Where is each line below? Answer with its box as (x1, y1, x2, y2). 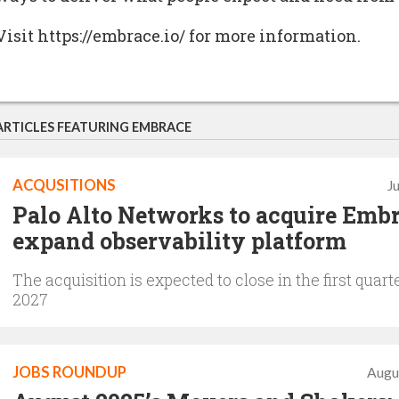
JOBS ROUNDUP (12, 362, 126, 381)
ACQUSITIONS (12, 175, 116, 194)
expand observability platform (12, 225, 346, 256)
